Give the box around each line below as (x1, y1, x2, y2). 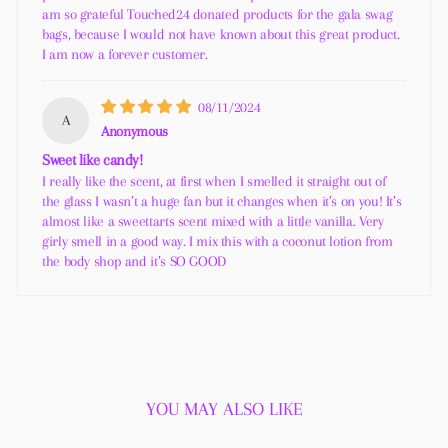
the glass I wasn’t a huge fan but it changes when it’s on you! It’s (42, 193, 402, 210)
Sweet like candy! (42, 151, 143, 170)
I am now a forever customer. (42, 46, 208, 63)
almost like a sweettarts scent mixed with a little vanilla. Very (42, 213, 384, 230)
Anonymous (101, 122, 168, 139)
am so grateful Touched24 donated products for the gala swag (42, 6, 393, 23)
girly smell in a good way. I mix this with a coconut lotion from (42, 233, 393, 250)
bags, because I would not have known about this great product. (42, 26, 400, 43)
